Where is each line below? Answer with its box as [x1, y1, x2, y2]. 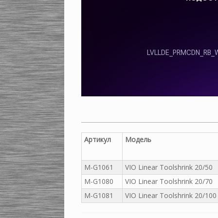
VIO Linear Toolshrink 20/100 [125, 191, 217, 200]
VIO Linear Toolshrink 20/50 [125, 163, 213, 172]
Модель [125, 135, 151, 144]
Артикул [84, 135, 111, 144]
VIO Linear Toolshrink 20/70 [125, 177, 213, 186]
